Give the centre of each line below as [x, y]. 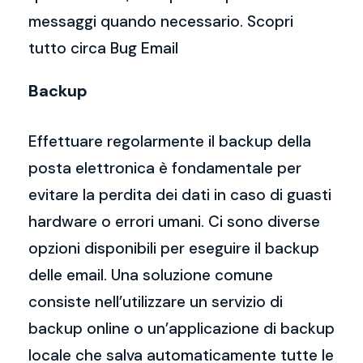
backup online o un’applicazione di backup [181, 329]
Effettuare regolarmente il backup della [170, 141]
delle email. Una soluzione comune [151, 275]
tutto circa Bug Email [103, 48]
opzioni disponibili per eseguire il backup [174, 248]
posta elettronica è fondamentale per [165, 168]
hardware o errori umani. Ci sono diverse [174, 222]
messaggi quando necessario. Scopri [161, 21]
